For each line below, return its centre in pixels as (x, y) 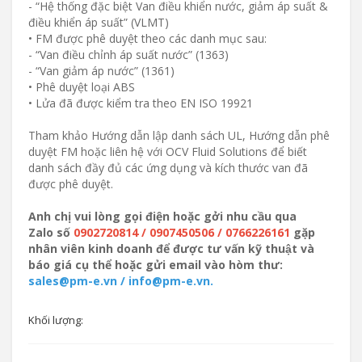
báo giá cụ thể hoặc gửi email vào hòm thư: (156, 265)
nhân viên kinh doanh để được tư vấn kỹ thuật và (171, 248)
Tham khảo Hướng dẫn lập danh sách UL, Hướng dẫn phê (179, 135)
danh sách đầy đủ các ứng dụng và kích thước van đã (168, 168)
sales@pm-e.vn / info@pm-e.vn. (121, 281)
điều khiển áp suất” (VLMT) (99, 22)
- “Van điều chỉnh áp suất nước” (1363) (128, 55)
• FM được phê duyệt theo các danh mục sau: (147, 38)
